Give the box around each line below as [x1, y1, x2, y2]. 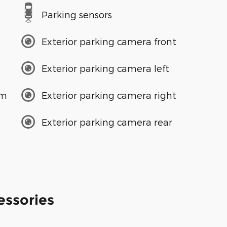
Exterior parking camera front [42, 35, 176, 47]
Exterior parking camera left [42, 62, 169, 73]
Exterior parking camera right [42, 89, 176, 100]
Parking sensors [42, 9, 112, 20]
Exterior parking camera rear [42, 116, 172, 127]
